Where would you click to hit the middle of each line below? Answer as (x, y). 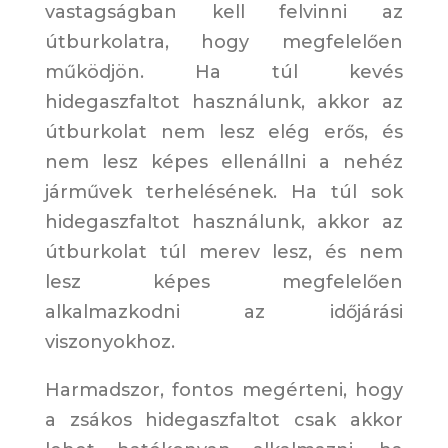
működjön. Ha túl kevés (224, 72)
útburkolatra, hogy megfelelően (224, 42)
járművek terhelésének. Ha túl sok (224, 192)
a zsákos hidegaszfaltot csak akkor (224, 420)
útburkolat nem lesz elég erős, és (224, 132)
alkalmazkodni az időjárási (224, 312)
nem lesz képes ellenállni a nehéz (224, 162)
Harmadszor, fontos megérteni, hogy (224, 390)
